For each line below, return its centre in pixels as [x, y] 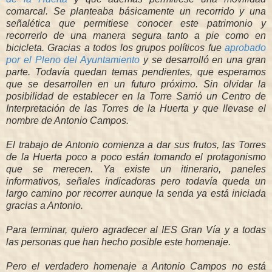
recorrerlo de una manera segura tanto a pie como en [136, 35]
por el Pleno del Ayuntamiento [73, 59]
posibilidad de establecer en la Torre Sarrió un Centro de [136, 96]
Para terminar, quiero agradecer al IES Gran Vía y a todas [136, 229]
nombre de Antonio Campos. [67, 120]
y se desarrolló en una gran [203, 59]
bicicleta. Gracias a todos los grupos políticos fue [115, 47]
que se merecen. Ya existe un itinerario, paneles [136, 169]
